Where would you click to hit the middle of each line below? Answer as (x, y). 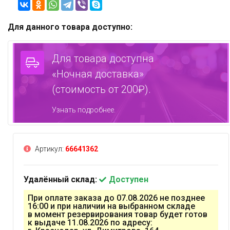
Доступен (129, 179)
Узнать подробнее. (84, 110)
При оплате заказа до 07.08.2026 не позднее (116, 198)
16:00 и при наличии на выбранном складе (111, 206)
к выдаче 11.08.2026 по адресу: (90, 222)
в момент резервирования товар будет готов (118, 214)
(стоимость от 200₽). (101, 89)
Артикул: (49, 149)
